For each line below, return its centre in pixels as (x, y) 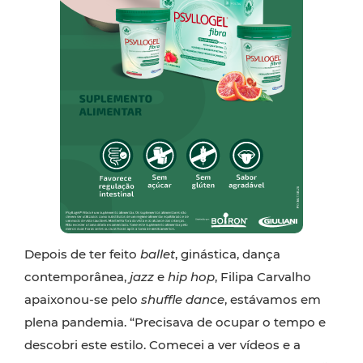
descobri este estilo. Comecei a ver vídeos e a (162, 344)
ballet (158, 254)
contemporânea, (77, 276)
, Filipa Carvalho (263, 276)
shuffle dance (181, 299)
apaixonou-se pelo (81, 299)
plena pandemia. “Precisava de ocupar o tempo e (175, 322)
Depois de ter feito (82, 254)
